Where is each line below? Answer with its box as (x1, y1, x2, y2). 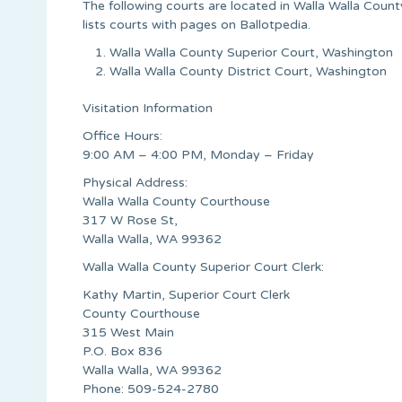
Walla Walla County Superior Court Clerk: (83, 258, 324, 275)
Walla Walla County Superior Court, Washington (109, 44, 393, 60)
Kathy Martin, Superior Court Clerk (83, 286, 290, 302)
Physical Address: (83, 174, 188, 190)
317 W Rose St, (83, 212, 178, 228)
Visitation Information (83, 100, 213, 116)
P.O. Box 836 (83, 343, 162, 359)
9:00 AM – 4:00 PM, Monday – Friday (83, 146, 314, 162)
